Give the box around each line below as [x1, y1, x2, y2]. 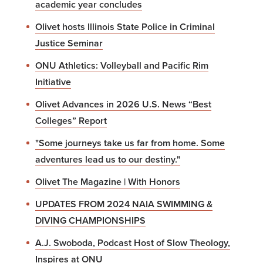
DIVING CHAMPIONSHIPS [35, 214, 146, 227]
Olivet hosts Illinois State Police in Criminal [35, 20, 215, 33]
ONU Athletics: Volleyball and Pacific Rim [35, 59, 208, 72]
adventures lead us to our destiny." [35, 153, 180, 166]
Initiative [35, 75, 71, 89]
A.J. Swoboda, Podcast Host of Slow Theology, [35, 236, 230, 249]
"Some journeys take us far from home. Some [35, 136, 225, 150]
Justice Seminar [35, 36, 103, 50]
